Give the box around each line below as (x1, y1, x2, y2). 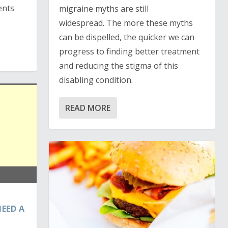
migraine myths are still (59, 3, 149, 14)
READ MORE (65, 102, 110, 113)
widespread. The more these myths (59, 17, 193, 28)
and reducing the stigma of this (59, 60, 178, 71)
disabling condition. (59, 74, 133, 85)
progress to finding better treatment (59, 45, 199, 57)
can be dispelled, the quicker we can (59, 31, 194, 43)
